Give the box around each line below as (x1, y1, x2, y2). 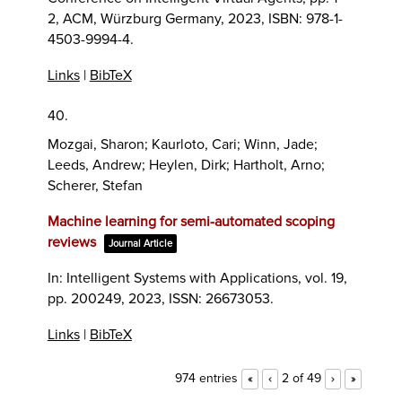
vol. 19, (304, 268, 347, 287)
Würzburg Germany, (100, 9, 228, 28)
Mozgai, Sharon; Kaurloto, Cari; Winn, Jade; (47, 135, 318, 153)
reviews (47, 232, 96, 251)
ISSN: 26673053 (168, 289, 270, 308)
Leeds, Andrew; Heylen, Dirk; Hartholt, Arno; (47, 155, 325, 174)
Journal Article (108, 237, 172, 249)
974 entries (175, 370, 239, 386)
